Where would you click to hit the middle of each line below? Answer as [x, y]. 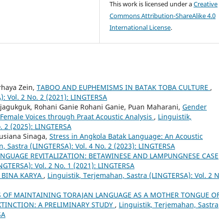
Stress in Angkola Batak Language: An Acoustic [126, 136]
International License [140, 28]
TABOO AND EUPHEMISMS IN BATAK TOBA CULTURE [123, 88]
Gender [195, 107]
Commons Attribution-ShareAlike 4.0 [163, 16]
